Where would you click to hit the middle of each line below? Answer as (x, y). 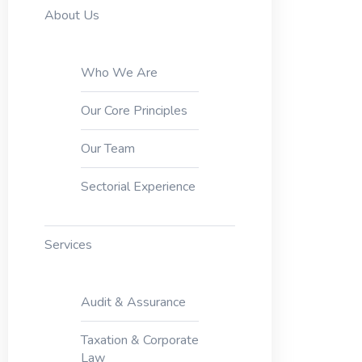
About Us (72, 15)
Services (68, 245)
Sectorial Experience (138, 187)
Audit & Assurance (133, 302)
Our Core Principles (134, 111)
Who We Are (119, 73)
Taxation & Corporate (139, 340)
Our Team (107, 149)
